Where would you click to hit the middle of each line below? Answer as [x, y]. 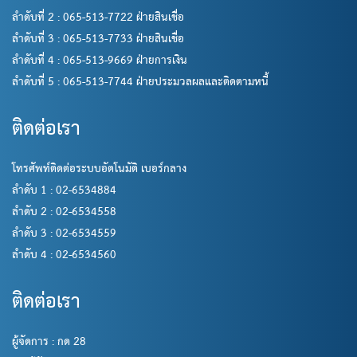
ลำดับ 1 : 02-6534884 [64, 190]
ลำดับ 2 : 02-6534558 [64, 212]
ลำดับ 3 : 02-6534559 [64, 233]
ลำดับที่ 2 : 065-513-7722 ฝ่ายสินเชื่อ [98, 17]
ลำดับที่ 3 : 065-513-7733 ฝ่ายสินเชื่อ [98, 39]
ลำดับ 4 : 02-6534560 [64, 255]
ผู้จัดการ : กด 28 [49, 341]
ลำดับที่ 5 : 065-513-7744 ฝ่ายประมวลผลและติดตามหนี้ [140, 82]
